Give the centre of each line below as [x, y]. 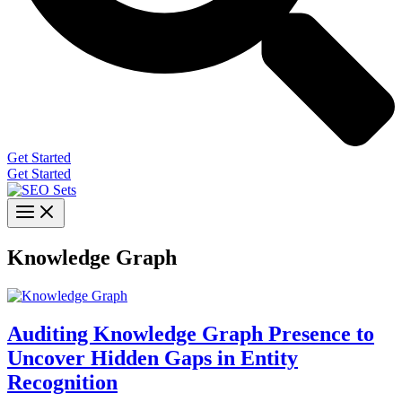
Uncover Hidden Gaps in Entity [153, 358]
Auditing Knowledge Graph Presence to [191, 333]
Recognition [62, 382]
